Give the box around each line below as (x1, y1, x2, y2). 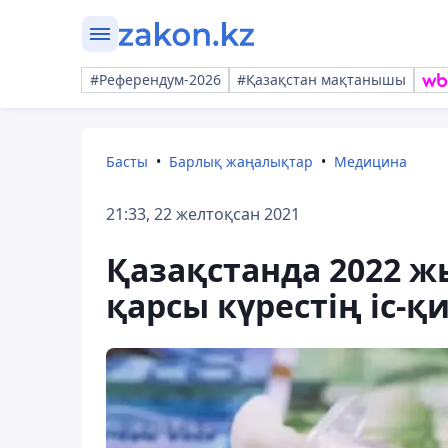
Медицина (334, 152, 407, 171)
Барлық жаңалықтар (169, 152, 313, 171)
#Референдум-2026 (90, 70, 221, 89)
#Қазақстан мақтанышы (237, 70, 406, 89)
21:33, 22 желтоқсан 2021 (106, 203, 300, 225)
